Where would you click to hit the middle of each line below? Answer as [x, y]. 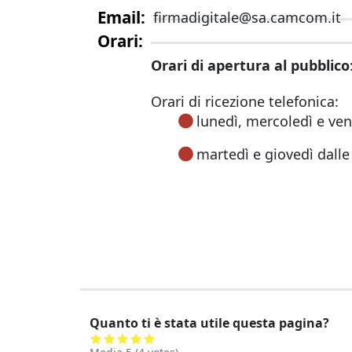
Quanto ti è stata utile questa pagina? [209, 323]
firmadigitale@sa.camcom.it [247, 17]
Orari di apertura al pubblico [250, 65]
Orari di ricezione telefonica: [245, 101]
